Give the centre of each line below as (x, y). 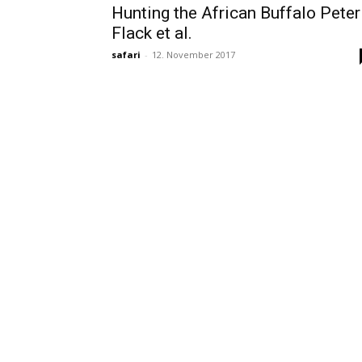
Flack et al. (152, 33)
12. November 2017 (194, 55)
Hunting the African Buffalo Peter (236, 13)
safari (126, 55)
